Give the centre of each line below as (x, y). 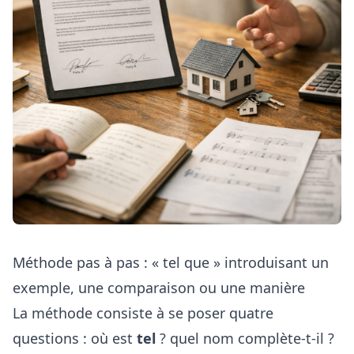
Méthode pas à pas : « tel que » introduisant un (171, 263)
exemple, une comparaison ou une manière (159, 288)
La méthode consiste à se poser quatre (143, 313)
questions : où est (75, 339)
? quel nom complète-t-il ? (245, 339)
